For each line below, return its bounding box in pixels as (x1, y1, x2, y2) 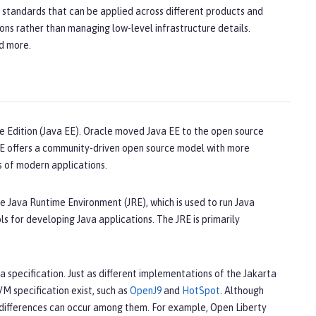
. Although (220, 285, 264, 297)
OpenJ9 (130, 285, 162, 297)
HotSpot (182, 285, 220, 297)
